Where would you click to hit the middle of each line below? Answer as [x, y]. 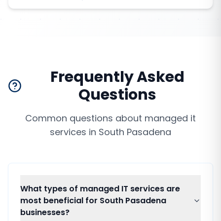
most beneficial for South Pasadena [93, 201]
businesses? [45, 212]
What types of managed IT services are [100, 189]
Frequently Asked [118, 77]
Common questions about [85, 118]
